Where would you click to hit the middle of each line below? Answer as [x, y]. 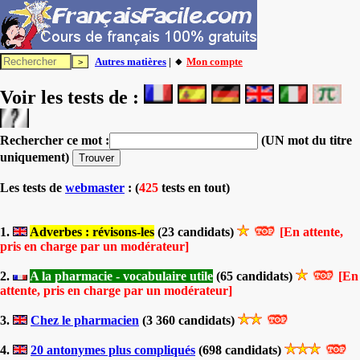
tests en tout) [194, 188]
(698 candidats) [240, 350]
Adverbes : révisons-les [92, 232]
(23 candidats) [196, 232]
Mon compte [215, 61]
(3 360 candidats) [188, 320]
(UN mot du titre [305, 140]
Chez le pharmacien [85, 320]
